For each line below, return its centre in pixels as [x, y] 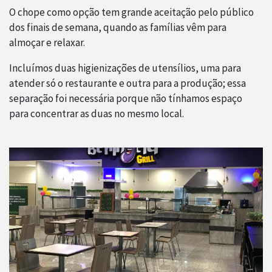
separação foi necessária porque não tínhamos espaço [126, 99]
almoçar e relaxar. [47, 43]
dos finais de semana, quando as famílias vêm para [118, 28]
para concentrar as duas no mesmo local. [97, 114]
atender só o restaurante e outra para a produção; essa [127, 83]
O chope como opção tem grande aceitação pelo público [131, 12]
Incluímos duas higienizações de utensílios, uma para [125, 68]
